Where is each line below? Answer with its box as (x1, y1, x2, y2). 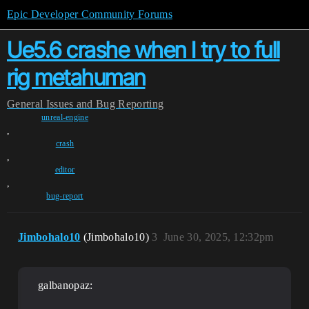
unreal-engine (41, 112, 89, 122)
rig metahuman (7, 64, 146, 91)
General (7, 98, 43, 110)
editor (54, 165, 75, 175)
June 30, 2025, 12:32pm (163, 231, 274, 243)
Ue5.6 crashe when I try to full (7, 37, 280, 63)
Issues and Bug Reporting (46, 98, 164, 110)
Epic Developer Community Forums (7, 8, 172, 20)
